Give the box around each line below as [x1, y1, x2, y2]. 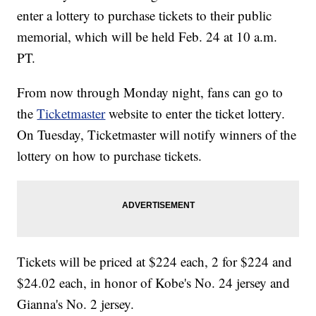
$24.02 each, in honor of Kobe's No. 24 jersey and [17, 274, 291, 292]
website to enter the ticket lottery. [109, 104, 286, 123]
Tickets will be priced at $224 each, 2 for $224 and [17, 253, 293, 271]
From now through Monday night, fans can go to [17, 83, 284, 102]
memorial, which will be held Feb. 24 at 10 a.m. [17, 28, 278, 46]
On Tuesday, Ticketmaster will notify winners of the [17, 126, 297, 144]
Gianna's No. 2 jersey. [17, 295, 135, 313]
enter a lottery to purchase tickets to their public [17, 6, 272, 25]
